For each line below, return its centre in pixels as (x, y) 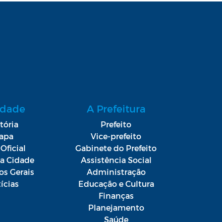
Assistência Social (116, 160)
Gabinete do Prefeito (116, 148)
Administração (116, 171)
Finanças (116, 195)
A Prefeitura (116, 108)
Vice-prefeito (116, 136)
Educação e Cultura (116, 183)
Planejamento (116, 207)
